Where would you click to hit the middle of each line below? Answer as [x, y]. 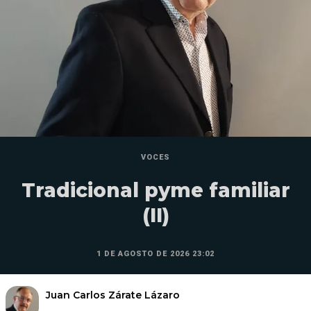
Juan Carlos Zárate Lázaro [113, 295]
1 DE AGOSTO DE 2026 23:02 [155, 254]
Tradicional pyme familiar [155, 191]
